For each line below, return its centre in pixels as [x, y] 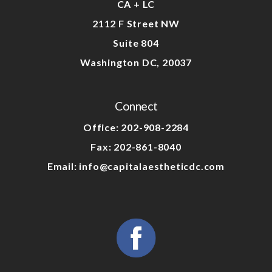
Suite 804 [136, 43]
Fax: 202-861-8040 [136, 147]
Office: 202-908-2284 [136, 127]
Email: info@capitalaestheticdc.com [136, 166]
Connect [136, 106]
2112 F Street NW [136, 24]
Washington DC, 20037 [136, 63]
